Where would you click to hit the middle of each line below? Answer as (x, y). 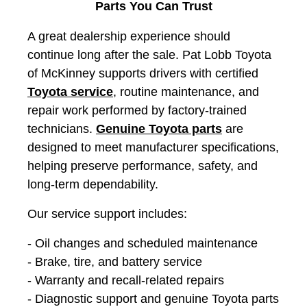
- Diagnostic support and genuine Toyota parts (153, 298)
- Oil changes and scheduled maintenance (143, 243)
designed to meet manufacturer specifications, (153, 147)
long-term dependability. (93, 184)
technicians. (62, 128)
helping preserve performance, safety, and (143, 165)
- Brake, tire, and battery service (115, 261)
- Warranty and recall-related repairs (126, 280)
